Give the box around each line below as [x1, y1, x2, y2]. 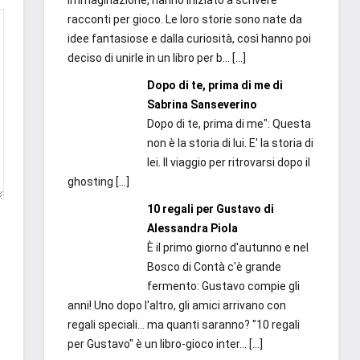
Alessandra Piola [146, 222, 238, 235]
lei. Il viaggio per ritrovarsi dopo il [146, 156, 310, 170]
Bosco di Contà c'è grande [146, 260, 281, 274]
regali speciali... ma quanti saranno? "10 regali [67, 318, 300, 332]
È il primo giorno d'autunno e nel [146, 241, 309, 255]
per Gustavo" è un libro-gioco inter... [67, 337, 247, 351]
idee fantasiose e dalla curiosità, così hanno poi [67, 32, 311, 46]
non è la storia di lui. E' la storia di [146, 137, 313, 150]
